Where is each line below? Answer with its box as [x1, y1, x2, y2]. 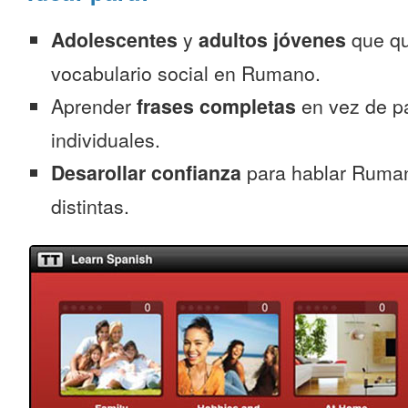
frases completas [137, 92, 296, 120]
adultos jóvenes [199, 25, 346, 54]
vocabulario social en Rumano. [51, 59, 321, 87]
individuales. [51, 126, 160, 153]
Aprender [51, 92, 137, 119]
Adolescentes [51, 25, 178, 54]
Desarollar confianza [51, 158, 241, 187]
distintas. [51, 192, 129, 219]
